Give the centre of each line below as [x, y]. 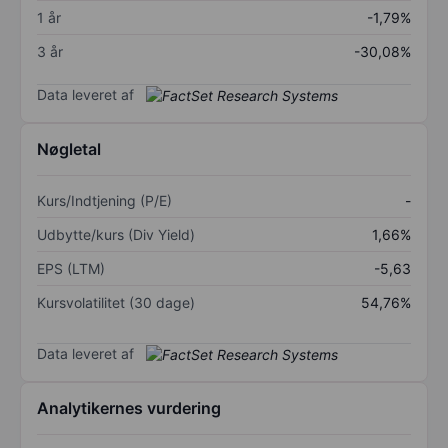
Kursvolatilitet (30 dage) [116, 303]
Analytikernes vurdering [129, 408]
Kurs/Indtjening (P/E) [104, 201]
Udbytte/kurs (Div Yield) [116, 235]
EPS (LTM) [71, 269]
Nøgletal [69, 149]
